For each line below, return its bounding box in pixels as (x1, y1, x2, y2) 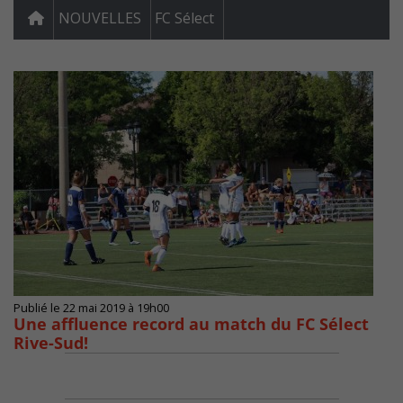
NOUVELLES (58, 8, 141, 29)
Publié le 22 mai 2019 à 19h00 (13, 300, 169, 317)
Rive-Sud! (13, 332, 88, 354)
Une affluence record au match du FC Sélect (13, 313, 369, 336)
